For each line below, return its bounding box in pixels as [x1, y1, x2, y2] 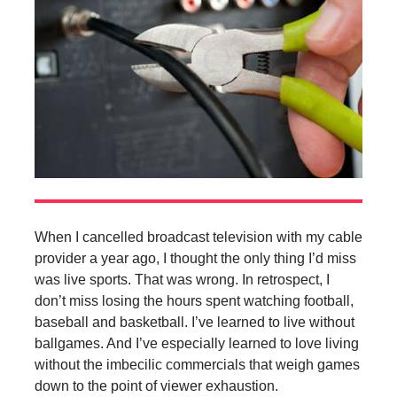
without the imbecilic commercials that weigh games [34, 356, 360, 372]
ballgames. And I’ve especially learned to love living [34, 335, 359, 351]
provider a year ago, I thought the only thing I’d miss [34, 250, 356, 266]
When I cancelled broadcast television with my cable [34, 229, 362, 245]
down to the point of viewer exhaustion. [34, 378, 278, 393]
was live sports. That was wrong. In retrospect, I [34, 271, 330, 287]
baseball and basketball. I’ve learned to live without [34, 314, 354, 330]
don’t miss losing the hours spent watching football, [34, 292, 354, 308]
